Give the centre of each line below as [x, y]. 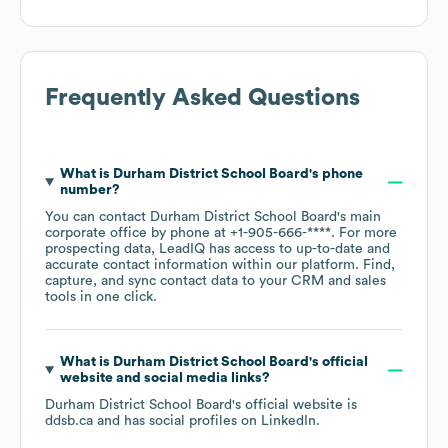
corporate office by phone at [137, 233]
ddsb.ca [69, 421]
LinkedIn [288, 421]
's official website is [294, 405]
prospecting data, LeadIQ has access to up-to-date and [217, 249]
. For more [364, 233]
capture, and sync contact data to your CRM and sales [215, 281]
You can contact [97, 217]
